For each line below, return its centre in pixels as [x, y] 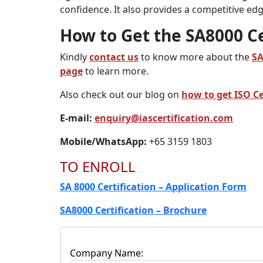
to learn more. [116, 71]
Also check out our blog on [121, 95]
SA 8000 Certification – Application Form [153, 187]
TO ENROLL [98, 166]
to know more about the [195, 57]
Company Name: [107, 253]
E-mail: [77, 118]
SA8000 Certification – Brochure [133, 210]
